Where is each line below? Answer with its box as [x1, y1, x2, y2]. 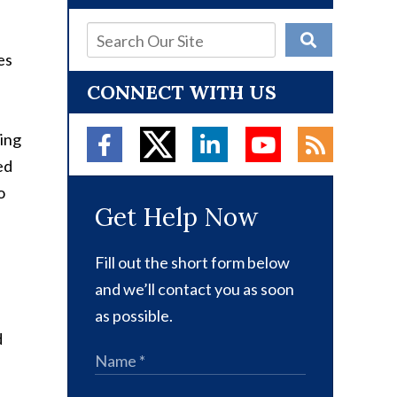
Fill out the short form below [95, 253, 290, 273]
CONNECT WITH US [87, 80, 276, 105]
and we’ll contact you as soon [95, 279, 294, 300]
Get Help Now [95, 201, 258, 234]
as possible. [95, 306, 173, 326]
